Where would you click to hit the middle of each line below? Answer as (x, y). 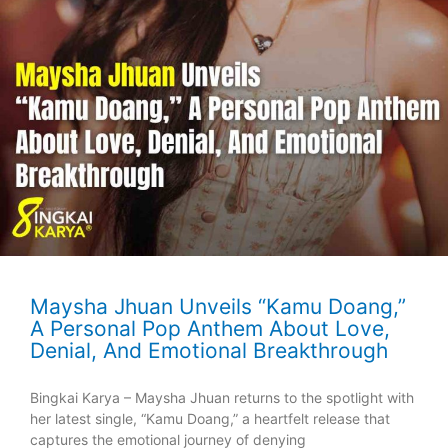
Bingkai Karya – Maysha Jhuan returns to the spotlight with (222, 397)
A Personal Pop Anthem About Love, (210, 328)
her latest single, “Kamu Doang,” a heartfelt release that (210, 418)
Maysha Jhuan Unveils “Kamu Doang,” (218, 306)
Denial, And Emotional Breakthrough (209, 350)
